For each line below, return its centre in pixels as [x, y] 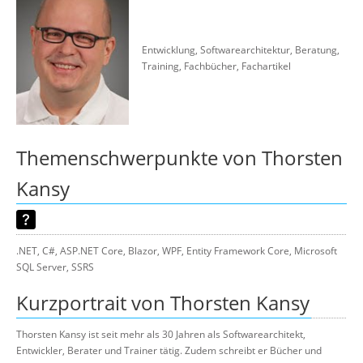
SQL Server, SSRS [55, 267]
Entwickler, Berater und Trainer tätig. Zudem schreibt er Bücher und [169, 350]
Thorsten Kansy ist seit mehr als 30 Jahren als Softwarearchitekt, [161, 334]
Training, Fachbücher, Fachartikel [216, 66]
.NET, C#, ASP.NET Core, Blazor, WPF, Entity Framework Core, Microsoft [177, 251]
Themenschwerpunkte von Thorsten [179, 158]
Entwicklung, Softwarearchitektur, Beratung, [241, 50]
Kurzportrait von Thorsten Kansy [163, 303]
